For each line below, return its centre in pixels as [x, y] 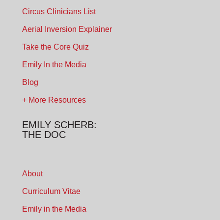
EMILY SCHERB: [59, 125]
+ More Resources [54, 100]
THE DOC [44, 135]
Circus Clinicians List [59, 12]
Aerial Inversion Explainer [67, 29]
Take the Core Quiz [55, 47]
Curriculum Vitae [51, 192]
